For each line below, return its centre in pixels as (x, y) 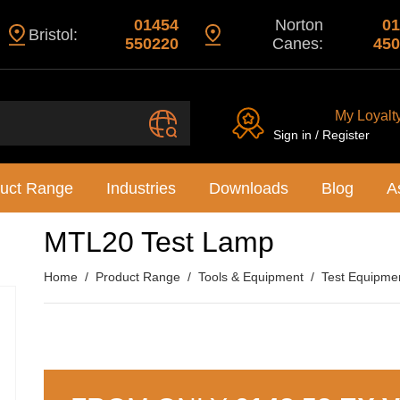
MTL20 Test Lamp (159, 242)
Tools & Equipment (251, 277)
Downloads (248, 188)
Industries (142, 188)
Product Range (138, 277)
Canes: (298, 44)
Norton (300, 25)
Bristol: (53, 34)
